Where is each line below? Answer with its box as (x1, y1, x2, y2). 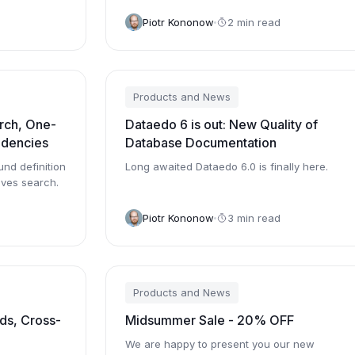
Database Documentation (124, 135, 277, 151)
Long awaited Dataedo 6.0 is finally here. (124, 160, 328, 173)
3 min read (227, 211, 281, 224)
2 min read (227, 15, 281, 29)
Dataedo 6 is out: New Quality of (124, 116, 318, 132)
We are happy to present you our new (124, 338, 315, 350)
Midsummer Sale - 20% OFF (124, 312, 294, 328)
